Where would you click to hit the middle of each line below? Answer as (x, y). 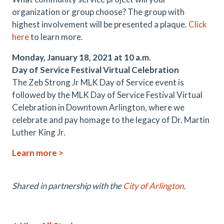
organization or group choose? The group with (98, 12)
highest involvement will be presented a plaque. (100, 24)
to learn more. (56, 37)
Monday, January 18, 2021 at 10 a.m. (81, 57)
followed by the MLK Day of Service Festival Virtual (107, 95)
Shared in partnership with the (67, 186)
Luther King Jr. (39, 132)
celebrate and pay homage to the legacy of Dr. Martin (111, 120)
